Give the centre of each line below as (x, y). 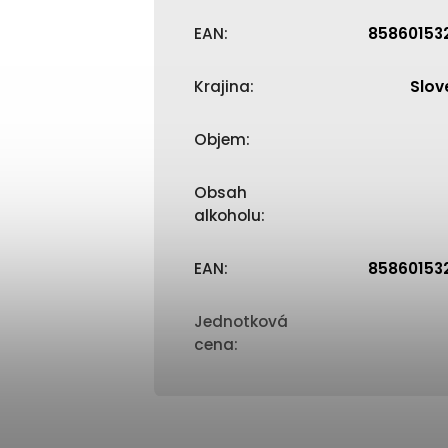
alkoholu (227, 215)
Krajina (222, 86)
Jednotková (241, 321)
